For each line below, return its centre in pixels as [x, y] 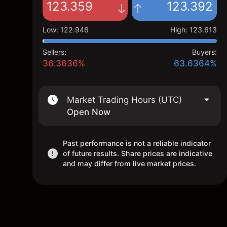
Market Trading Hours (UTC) [124, 100]
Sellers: [54, 52]
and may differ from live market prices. [129, 163]
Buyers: [204, 52]
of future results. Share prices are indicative [138, 153]
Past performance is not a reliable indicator [137, 143]
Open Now [89, 112]
